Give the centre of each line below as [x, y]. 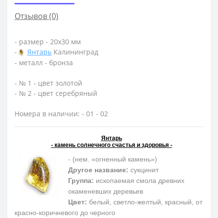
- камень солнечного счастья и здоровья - [111, 145]
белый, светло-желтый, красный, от [145, 202]
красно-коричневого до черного [65, 212]
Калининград [75, 52]
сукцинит [144, 170]
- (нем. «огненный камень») [113, 159]
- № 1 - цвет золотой [48, 83]
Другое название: [98, 170]
